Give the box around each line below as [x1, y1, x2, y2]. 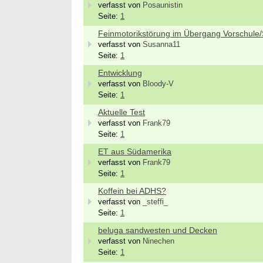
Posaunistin [143, 1, 183, 9]
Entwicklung [98, 68, 142, 77]
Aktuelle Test [98, 107, 145, 117]
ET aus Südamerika [98, 147, 171, 156]
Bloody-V [143, 80, 174, 88]
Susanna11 [143, 41, 180, 49]
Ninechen [143, 237, 174, 245]
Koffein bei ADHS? [98, 186, 166, 195]
